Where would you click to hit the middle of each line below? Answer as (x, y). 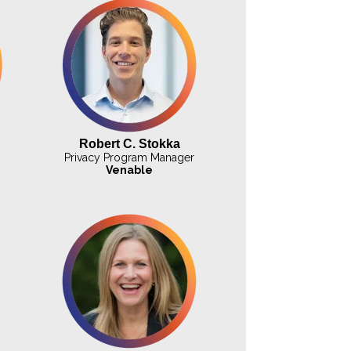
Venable (130, 170)
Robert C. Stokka (129, 143)
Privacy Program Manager (130, 157)
